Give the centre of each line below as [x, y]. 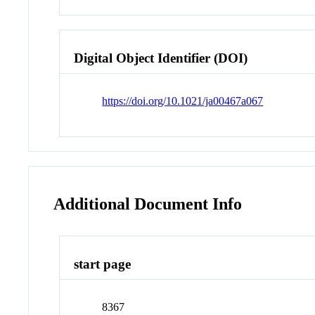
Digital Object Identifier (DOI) [161, 58]
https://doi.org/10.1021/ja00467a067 [183, 101]
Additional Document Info [148, 204]
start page [103, 264]
